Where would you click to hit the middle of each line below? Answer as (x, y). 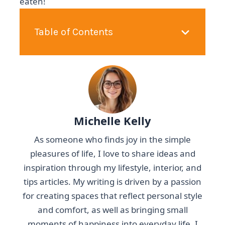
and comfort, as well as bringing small (113, 210)
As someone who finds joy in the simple (113, 139)
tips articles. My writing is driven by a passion (113, 182)
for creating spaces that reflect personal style (113, 196)
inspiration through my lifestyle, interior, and (113, 167)
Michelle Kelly (113, 121)
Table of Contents (74, 32)
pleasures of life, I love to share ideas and (113, 153)
